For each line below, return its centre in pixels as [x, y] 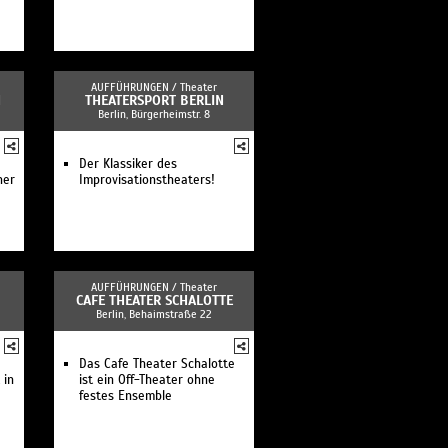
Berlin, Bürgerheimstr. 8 [154, 114]
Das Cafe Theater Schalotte [157, 364]
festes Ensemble [125, 396]
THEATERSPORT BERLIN [154, 100]
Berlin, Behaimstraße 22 [154, 314]
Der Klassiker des [128, 164]
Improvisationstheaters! [147, 180]
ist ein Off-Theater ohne [147, 380]
